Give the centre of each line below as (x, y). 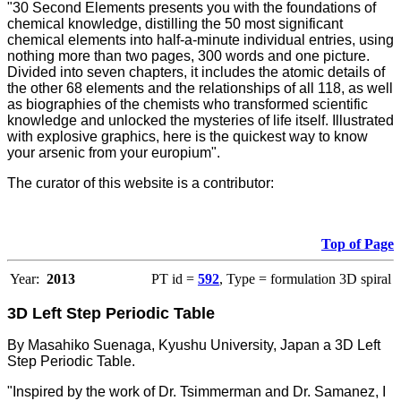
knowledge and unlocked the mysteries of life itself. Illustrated (200, 120)
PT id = (175, 278)
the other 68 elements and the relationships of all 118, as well (200, 88)
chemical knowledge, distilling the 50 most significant (175, 23)
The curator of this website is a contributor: (141, 183)
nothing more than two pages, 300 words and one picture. (188, 55)
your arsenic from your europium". (114, 152)
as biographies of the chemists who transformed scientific (188, 104)
